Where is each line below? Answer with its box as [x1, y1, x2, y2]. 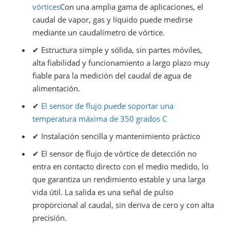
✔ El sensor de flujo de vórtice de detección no [32, 148, 197, 159]
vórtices [32, 1, 60, 12]
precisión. [32, 212, 67, 223]
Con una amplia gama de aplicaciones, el [60, 1, 203, 12]
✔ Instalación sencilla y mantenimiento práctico [32, 130, 200, 141]
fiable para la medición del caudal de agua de [32, 70, 191, 81]
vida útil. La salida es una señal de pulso [32, 186, 174, 197]
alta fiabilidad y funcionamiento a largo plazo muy [32, 57, 209, 68]
